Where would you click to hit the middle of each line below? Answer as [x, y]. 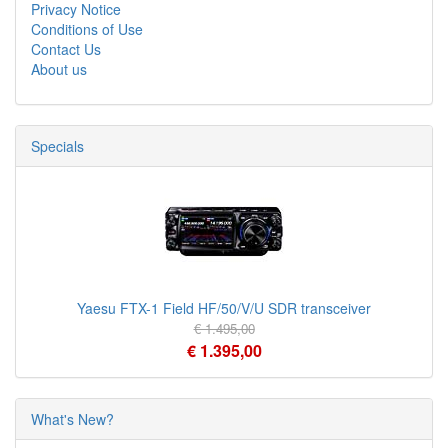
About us [59, 69]
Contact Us [66, 49]
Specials [57, 146]
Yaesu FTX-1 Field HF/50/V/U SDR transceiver [224, 308]
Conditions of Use [87, 29]
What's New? [72, 419]
